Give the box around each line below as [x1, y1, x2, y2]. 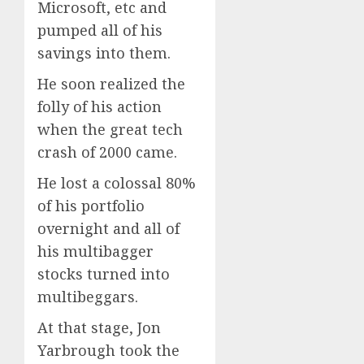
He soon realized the [37, 74, 185, 94]
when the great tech [37, 119, 183, 140]
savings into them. [37, 43, 171, 63]
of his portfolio [37, 196, 145, 216]
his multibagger [37, 241, 154, 262]
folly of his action [37, 97, 162, 117]
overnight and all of [37, 219, 180, 239]
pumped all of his [37, 20, 162, 41]
